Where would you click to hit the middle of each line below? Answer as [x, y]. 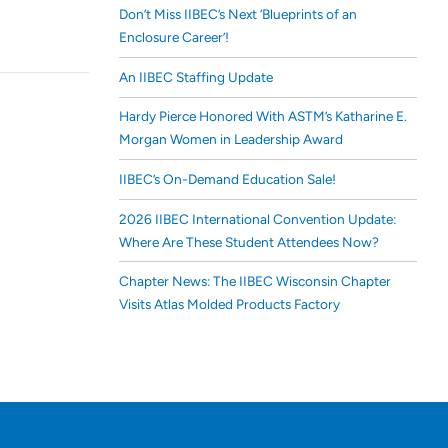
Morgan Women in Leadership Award [230, 139]
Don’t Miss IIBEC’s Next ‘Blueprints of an [237, 14]
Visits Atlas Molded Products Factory [229, 304]
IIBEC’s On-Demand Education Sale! [227, 178]
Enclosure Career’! [173, 37]
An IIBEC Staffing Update [195, 76]
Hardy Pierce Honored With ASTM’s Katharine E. [262, 116]
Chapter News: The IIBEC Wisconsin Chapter [254, 281]
